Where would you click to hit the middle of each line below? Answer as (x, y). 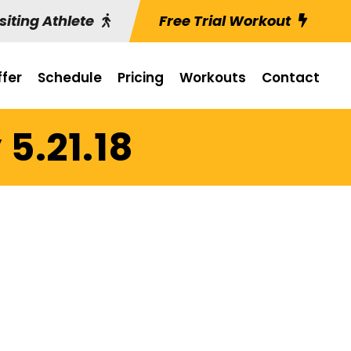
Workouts (213, 78)
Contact (291, 78)
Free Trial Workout (225, 21)
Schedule (70, 78)
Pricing (141, 78)
